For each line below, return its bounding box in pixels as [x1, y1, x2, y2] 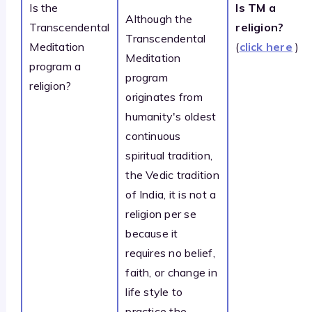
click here [239, 39, 292, 54]
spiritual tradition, [125, 148, 213, 162]
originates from [125, 89, 203, 104]
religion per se [125, 206, 196, 221]
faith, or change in [125, 265, 217, 279]
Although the [125, 11, 193, 26]
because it [125, 226, 178, 240]
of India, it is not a [125, 187, 217, 201]
